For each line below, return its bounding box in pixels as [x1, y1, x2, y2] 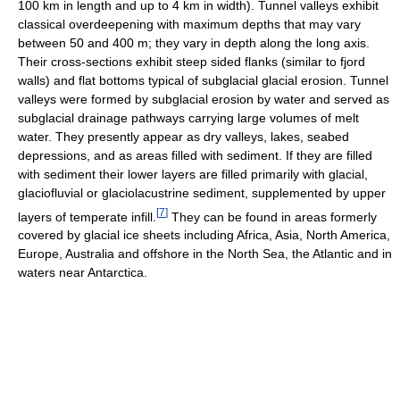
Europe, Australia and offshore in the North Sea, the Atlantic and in [18, 246, 392, 262]
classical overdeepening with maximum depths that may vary [18, 16, 361, 31]
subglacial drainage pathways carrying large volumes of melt [18, 110, 359, 125]
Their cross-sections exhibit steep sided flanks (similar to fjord [18, 54, 365, 69]
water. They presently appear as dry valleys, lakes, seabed [18, 129, 349, 144]
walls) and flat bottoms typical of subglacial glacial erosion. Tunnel [18, 72, 388, 87]
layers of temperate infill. [18, 209, 156, 224]
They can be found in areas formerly [168, 209, 377, 224]
